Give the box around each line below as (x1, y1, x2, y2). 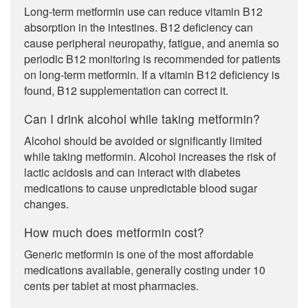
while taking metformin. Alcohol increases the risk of (24, 148, 276, 164)
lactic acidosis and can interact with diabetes (24, 164, 241, 180)
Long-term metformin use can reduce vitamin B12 (24, 3, 263, 19)
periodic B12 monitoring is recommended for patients (24, 51, 280, 67)
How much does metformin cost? (24, 223, 204, 241)
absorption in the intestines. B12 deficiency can (24, 19, 253, 35)
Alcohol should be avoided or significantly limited (24, 133, 262, 148)
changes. (24, 196, 69, 212)
